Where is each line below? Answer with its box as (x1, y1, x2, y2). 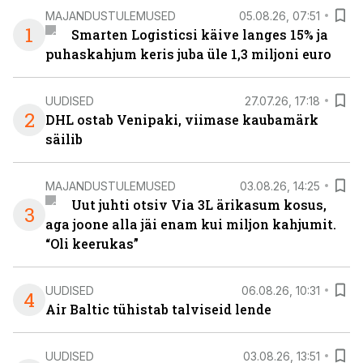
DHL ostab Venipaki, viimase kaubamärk (45, 111, 318, 128)
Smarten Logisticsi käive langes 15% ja (70, 26, 328, 43)
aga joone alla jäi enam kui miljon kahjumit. (45, 216, 336, 233)
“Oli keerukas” (45, 235, 139, 252)
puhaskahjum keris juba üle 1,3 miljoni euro (45, 45, 331, 62)
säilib (45, 130, 83, 147)
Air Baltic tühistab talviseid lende (45, 301, 271, 318)
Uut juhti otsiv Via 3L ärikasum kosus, (70, 196, 327, 213)
